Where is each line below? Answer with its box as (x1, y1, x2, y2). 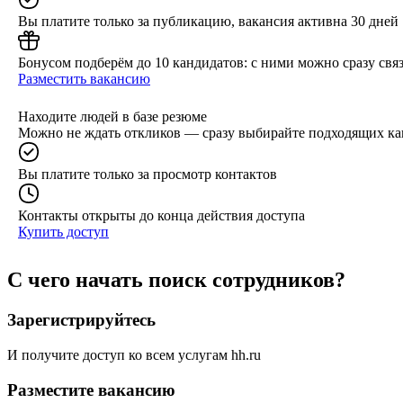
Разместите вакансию (7, 380, 175, 399)
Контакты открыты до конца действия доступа (18, 207, 305, 223)
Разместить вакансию (18, 70, 150, 86)
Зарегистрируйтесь (7, 310, 156, 330)
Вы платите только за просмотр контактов (18, 166, 277, 182)
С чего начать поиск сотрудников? (7, 268, 345, 292)
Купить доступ (18, 223, 109, 239)
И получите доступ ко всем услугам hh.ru (7, 347, 261, 363)
